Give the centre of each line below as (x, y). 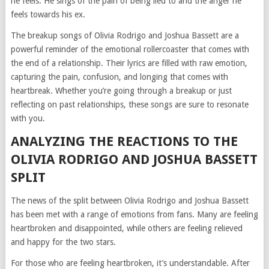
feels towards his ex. (48, 15)
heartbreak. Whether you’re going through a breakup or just (121, 91)
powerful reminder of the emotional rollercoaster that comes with (130, 50)
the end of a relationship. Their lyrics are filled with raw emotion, (129, 63)
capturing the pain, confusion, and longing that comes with (119, 77)
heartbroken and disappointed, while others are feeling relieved (126, 228)
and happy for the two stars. (63, 242)
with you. (28, 119)
